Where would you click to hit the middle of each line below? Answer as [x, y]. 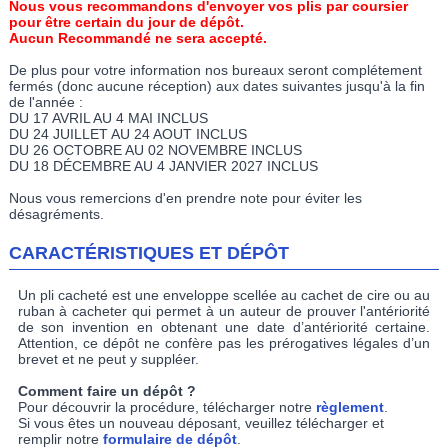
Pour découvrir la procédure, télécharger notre [166, 406]
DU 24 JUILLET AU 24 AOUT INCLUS [127, 133]
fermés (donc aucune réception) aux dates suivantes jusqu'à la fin [216, 85]
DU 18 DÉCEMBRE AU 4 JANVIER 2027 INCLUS [163, 165]
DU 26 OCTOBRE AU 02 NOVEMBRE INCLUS [155, 149]
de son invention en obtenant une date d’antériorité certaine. [224, 326]
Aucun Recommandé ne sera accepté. [137, 37]
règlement [349, 406]
